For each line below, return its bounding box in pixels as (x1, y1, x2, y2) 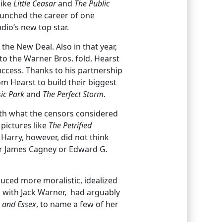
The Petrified (48, 119, 92, 131)
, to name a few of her (36, 198, 118, 210)
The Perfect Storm (43, 88, 104, 100)
